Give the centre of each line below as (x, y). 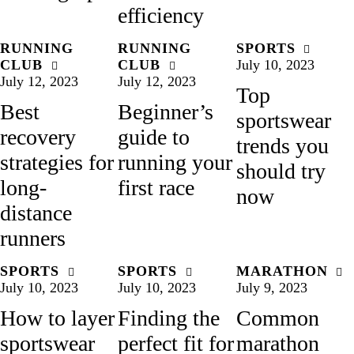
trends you (282, 145)
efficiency (161, 15)
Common (277, 318)
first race (156, 187)
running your (175, 162)
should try (281, 171)
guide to (154, 137)
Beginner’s (166, 111)
